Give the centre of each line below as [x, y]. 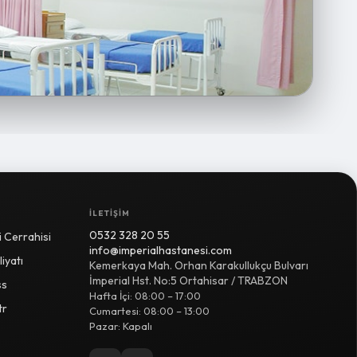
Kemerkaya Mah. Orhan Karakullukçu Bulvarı [199, 265]
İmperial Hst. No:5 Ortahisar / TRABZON [188, 280]
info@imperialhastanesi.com [161, 250]
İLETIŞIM [110, 213]
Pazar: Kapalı [121, 326]
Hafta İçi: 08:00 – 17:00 [145, 296]
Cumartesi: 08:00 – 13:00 [149, 311]
